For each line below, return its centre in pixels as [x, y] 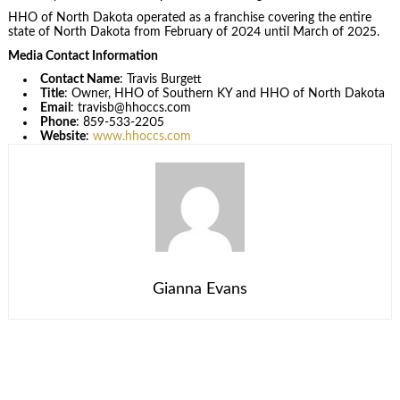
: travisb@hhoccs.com [131, 108]
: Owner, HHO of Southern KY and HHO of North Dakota [225, 94]
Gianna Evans [200, 290]
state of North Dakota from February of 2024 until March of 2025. [193, 33]
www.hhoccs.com [142, 137]
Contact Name [80, 80]
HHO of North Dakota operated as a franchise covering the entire [189, 18]
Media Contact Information [83, 56]
